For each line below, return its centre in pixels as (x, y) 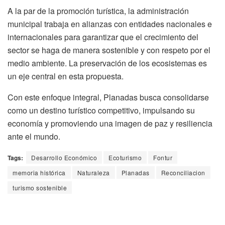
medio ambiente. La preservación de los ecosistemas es (107, 63)
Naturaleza (93, 173)
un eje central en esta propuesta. (66, 76)
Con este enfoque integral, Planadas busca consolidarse (108, 97)
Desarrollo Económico (64, 158)
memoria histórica (39, 173)
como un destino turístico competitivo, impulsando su (101, 110)
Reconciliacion (183, 173)
